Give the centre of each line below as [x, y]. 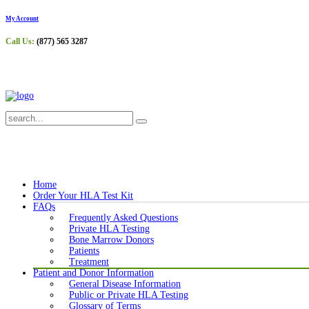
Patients [84, 251]
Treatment [89, 262]
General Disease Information [125, 284]
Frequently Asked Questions [123, 218]
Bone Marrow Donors [111, 240]
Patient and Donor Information [93, 273]
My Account [22, 18]
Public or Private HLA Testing [129, 295]
